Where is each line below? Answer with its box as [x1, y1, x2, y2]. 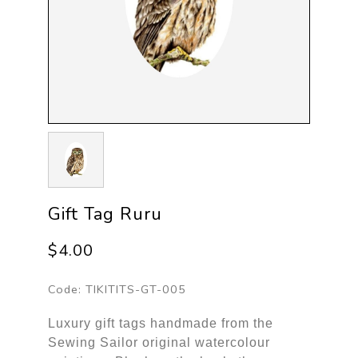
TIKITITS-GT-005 [85, 280, 186, 297]
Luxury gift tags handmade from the [47, 316, 273, 330]
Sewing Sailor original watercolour [47, 335, 270, 349]
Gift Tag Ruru [47, 201, 162, 226]
